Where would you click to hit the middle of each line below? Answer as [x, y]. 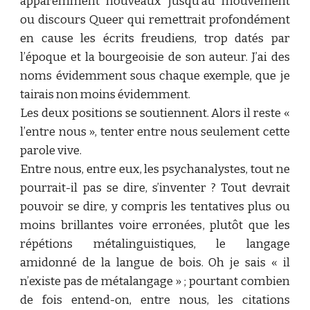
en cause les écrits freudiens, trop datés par [155, 38]
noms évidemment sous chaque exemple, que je [155, 76]
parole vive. [51, 151]
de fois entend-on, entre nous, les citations [155, 300]
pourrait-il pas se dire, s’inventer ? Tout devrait [155, 188]
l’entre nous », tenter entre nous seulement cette [155, 132]
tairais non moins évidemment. [106, 94]
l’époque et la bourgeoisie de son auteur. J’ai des [155, 57]
